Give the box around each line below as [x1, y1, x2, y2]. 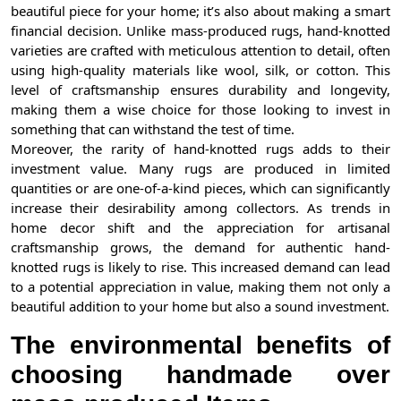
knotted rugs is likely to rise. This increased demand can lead [11, 258, 390, 277]
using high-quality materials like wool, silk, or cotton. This [11, 61, 390, 80]
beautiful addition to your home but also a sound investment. [11, 297, 389, 316]
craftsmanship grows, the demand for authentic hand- [11, 238, 390, 257]
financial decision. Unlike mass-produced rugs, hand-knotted [11, 21, 390, 40]
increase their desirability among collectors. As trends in [11, 199, 390, 218]
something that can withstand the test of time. [11, 120, 294, 139]
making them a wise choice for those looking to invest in [11, 100, 390, 119]
